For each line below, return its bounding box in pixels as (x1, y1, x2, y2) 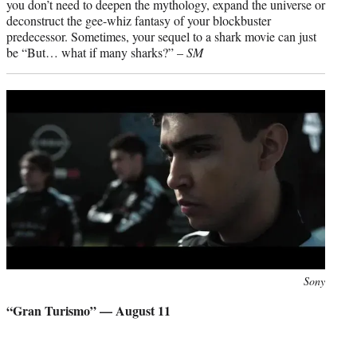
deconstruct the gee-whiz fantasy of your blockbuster (6, 11, 271, 29)
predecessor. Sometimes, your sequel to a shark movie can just (6, 27, 316, 45)
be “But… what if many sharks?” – (6, 43, 186, 61)
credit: (6, 289, 35, 305)
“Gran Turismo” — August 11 (6, 300, 171, 320)
